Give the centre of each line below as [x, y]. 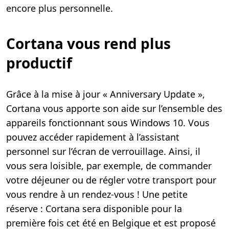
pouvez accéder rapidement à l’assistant [93, 137]
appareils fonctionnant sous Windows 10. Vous [108, 122]
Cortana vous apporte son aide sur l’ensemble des [114, 108]
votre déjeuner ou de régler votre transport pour [111, 180]
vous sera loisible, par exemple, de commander [109, 165]
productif [39, 63]
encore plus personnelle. [60, 8]
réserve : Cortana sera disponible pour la [94, 208]
